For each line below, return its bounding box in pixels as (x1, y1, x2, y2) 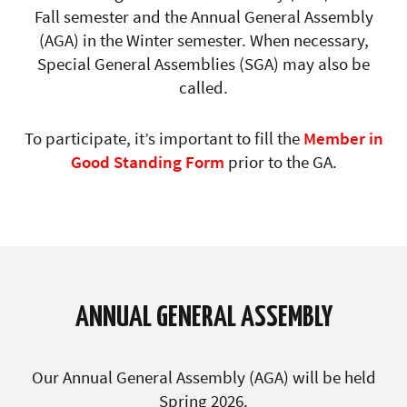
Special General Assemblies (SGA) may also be (37, 52, 370, 74)
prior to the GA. (223, 150, 337, 173)
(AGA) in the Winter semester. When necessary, (38, 28, 369, 51)
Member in (303, 126, 383, 149)
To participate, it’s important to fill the (24, 126, 303, 149)
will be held (288, 365, 376, 388)
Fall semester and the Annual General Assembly (34, 5, 373, 27)
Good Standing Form (70, 150, 224, 173)
